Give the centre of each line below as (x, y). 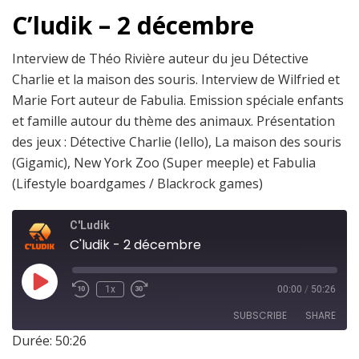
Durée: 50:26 (49, 340)
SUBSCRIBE (260, 315)
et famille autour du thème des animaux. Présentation (173, 121)
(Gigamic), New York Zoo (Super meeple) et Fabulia (164, 162)
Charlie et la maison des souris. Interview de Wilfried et (176, 79)
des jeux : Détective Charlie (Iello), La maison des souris (177, 141)
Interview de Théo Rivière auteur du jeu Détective (160, 58)
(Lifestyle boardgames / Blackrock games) (137, 183)
